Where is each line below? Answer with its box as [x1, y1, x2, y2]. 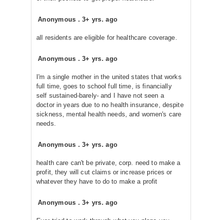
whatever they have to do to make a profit [36, 178, 158, 185]
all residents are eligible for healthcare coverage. [36, 34, 177, 41]
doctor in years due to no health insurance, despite [36, 101, 184, 109]
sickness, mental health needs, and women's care [36, 110, 182, 118]
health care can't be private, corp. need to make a [36, 159, 181, 166]
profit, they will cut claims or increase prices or [36, 168, 172, 176]
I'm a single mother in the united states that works [36, 73, 182, 81]
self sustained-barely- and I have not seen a [36, 92, 164, 99]
